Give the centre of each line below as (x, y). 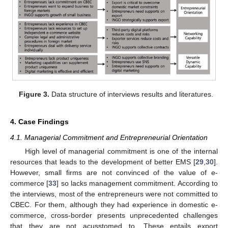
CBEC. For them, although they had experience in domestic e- (114, 204)
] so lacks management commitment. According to (137, 183)
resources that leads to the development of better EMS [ (103, 162)
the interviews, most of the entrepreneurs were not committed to (114, 194)
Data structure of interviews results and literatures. (132, 94)
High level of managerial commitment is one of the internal (121, 151)
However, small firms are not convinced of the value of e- (114, 172)
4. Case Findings (39, 121)
